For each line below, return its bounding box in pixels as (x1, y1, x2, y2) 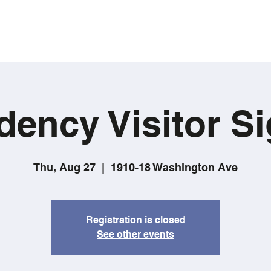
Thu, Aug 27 (33, 160, 96, 174)
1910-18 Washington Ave (111, 160, 238, 174)
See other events (97, 228, 174, 240)
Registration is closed (85, 214, 186, 226)
